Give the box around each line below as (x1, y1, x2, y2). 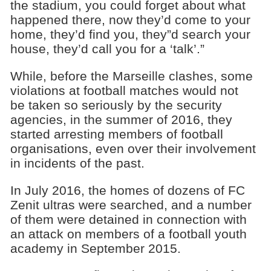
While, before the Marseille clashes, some (10, 68, 253, 83)
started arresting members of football (10, 126, 223, 141)
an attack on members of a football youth (10, 226, 247, 241)
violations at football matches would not (10, 83, 238, 97)
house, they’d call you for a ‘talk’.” (10, 42, 204, 56)
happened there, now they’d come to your (10, 13, 250, 27)
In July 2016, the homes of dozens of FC (10, 183, 245, 197)
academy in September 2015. (10, 241, 181, 255)
